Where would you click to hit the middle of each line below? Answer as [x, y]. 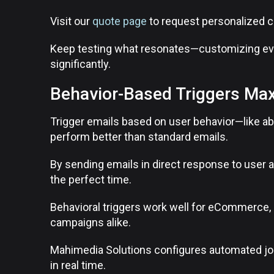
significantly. [80, 64]
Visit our [71, 21]
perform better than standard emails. [139, 137]
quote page [120, 21]
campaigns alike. [91, 222]
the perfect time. [91, 180]
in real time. [78, 265]
